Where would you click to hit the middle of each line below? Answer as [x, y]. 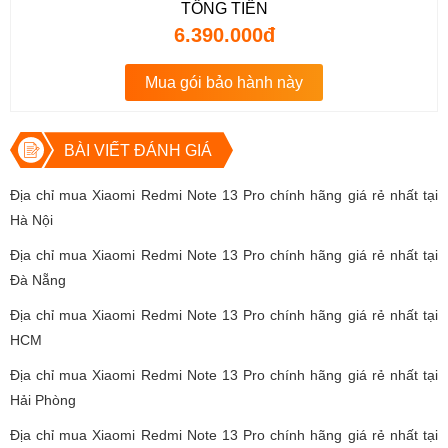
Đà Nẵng [38, 280]
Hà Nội [31, 220]
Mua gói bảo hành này [224, 83]
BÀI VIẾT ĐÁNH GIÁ [137, 151]
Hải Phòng [43, 400]
